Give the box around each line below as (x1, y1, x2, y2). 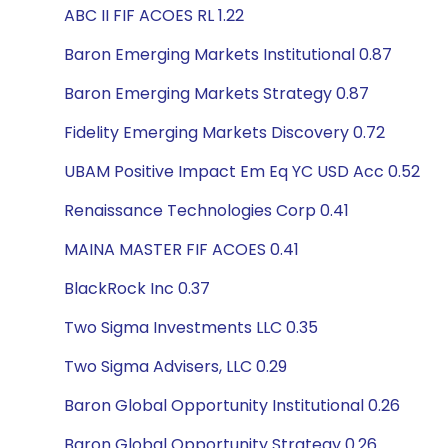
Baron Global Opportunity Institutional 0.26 (64, 394, 400, 417)
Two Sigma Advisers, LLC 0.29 (64, 355, 287, 378)
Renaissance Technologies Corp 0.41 (64, 199, 349, 222)
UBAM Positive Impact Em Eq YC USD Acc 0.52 (64, 160, 420, 183)
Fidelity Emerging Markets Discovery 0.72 (64, 121, 385, 144)
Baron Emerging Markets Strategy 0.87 (64, 82, 369, 105)
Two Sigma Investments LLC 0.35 (64, 316, 318, 339)
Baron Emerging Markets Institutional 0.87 (64, 43, 392, 66)
